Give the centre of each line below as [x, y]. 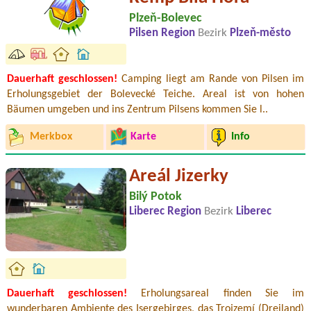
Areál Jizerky [179, 176]
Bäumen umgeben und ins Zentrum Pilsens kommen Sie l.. [137, 110]
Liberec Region [167, 211]
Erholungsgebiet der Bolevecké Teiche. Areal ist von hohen [155, 95]
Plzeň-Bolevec [166, 19]
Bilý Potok [155, 196]
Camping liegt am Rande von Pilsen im [211, 79]
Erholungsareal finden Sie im [216, 293]
